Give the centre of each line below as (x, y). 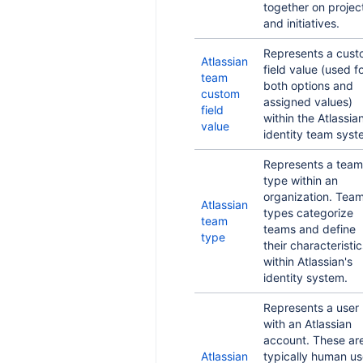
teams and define (310, 229)
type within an (301, 180)
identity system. (305, 278)
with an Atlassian (307, 324)
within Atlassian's (308, 261)
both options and (308, 85)
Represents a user (311, 307)
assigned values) (308, 102)
